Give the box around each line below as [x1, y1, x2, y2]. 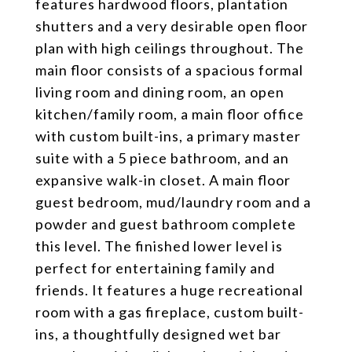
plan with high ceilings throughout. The [35, 39, 304, 57]
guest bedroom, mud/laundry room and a [35, 193, 311, 211]
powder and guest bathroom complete [35, 215, 296, 233]
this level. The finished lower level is [35, 237, 283, 255]
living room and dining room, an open [35, 83, 284, 101]
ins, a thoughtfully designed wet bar [35, 325, 281, 343]
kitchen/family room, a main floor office [35, 105, 304, 123]
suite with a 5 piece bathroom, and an [35, 149, 289, 167]
